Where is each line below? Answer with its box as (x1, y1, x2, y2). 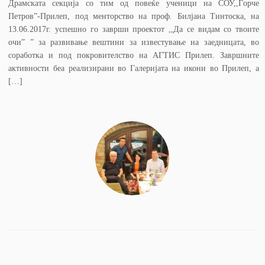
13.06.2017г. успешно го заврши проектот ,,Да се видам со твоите (8, 25, 259, 34)
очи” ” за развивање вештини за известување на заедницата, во (8, 38, 259, 47)
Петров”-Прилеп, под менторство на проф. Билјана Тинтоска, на (8, 12, 259, 21)
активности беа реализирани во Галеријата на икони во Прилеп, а (8, 64, 259, 73)
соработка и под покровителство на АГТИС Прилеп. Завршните (8, 51, 259, 60)
